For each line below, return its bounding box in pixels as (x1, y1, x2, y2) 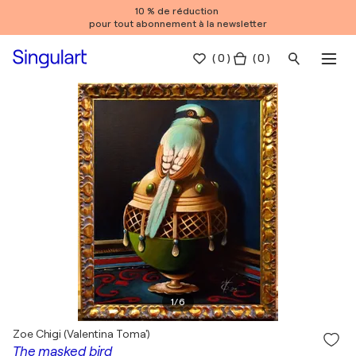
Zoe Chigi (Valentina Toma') (13, 327, 151, 340)
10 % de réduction (135, 6, 221, 17)
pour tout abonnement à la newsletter (89, 18, 267, 29)
